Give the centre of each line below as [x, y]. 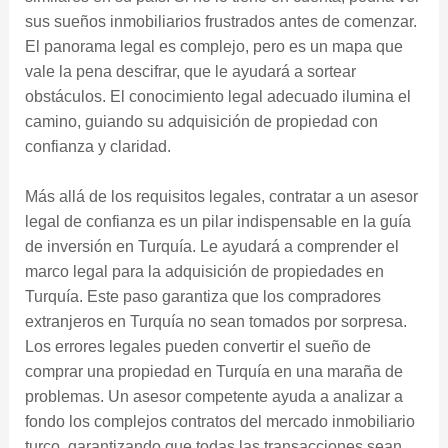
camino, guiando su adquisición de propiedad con [201, 121]
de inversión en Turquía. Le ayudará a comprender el [211, 247]
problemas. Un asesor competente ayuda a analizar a [213, 397]
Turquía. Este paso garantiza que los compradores [202, 297]
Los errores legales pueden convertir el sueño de [197, 347]
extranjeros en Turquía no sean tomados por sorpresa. [215, 322]
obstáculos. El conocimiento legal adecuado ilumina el [217, 96]
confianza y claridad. [97, 146]
